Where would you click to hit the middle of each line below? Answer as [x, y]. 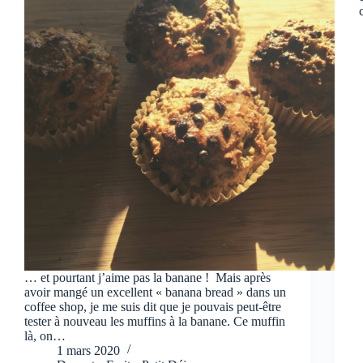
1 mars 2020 [88, 350]
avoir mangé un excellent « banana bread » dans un [155, 292]
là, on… [45, 335]
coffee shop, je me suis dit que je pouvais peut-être [153, 306]
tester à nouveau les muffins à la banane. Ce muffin [155, 321]
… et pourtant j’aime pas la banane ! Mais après [147, 277]
